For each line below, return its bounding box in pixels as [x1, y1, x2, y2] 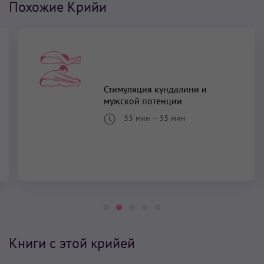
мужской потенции [103, 95, 182, 107]
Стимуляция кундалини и [103, 83, 207, 95]
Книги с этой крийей [9, 233, 135, 252]
